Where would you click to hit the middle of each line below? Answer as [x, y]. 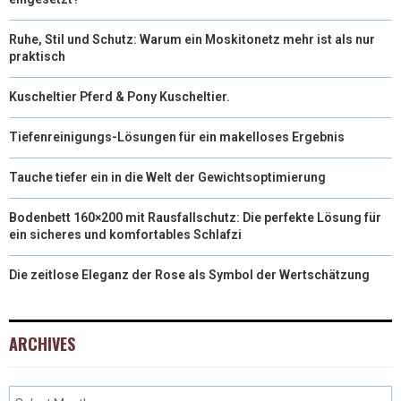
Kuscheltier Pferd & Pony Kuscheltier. [119, 96]
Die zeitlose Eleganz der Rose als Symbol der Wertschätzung [189, 274]
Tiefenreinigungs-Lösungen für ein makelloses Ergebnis [177, 137]
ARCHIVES [42, 343]
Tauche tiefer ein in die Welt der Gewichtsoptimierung [167, 177]
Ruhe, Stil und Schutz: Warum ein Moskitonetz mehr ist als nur [192, 39]
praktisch [37, 56]
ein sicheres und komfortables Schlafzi [125, 234]
